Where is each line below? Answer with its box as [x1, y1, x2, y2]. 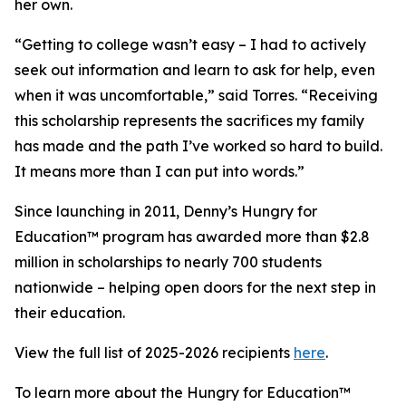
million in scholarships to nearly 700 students [14, 253, 322, 271]
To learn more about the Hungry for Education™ [14, 383, 351, 401]
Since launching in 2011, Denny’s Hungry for [14, 202, 317, 220]
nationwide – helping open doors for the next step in [14, 278, 376, 296]
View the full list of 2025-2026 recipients [14, 343, 294, 362]
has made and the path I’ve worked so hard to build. [14, 137, 382, 155]
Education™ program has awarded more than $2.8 [14, 227, 370, 246]
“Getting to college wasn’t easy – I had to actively [14, 35, 366, 53]
